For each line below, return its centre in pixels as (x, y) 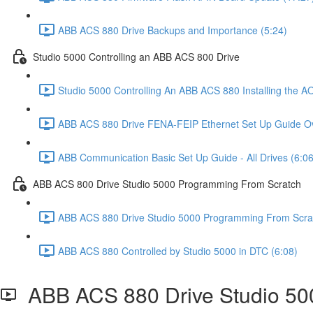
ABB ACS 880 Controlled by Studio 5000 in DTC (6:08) (178, 250)
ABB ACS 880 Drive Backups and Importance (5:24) (173, 30)
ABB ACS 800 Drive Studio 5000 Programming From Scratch (167, 183)
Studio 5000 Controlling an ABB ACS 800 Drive (136, 56)
